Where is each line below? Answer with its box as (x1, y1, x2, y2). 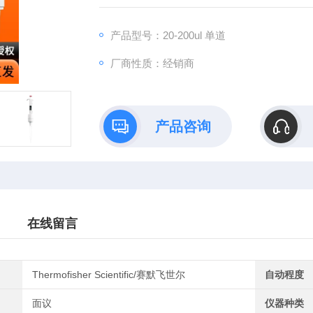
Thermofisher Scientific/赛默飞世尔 (32, 269, 186, 280)
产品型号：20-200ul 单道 (110, 29, 226, 41)
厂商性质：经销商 (110, 57, 194, 69)
